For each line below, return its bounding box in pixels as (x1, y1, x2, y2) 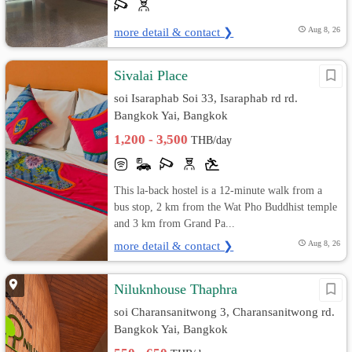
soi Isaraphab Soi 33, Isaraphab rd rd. (114, 91, 299, 105)
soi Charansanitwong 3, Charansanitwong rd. (114, 305, 335, 319)
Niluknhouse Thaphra (114, 281, 238, 298)
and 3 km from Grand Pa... (114, 217, 236, 230)
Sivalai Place (114, 68, 189, 84)
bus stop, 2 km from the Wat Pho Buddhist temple (114, 200, 338, 214)
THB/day (191, 134, 233, 147)
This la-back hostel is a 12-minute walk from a (114, 184, 323, 197)
